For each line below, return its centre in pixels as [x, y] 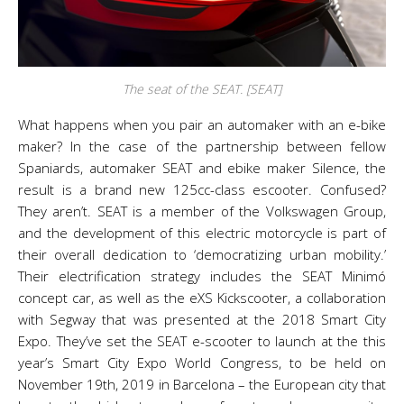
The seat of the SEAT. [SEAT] [202, 89]
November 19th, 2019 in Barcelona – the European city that [202, 384]
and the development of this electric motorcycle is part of [202, 233]
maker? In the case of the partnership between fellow [202, 146]
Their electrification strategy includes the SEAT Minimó [202, 276]
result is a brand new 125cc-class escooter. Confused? [202, 189]
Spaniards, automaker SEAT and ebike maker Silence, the [202, 168]
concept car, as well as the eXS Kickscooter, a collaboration [202, 298]
